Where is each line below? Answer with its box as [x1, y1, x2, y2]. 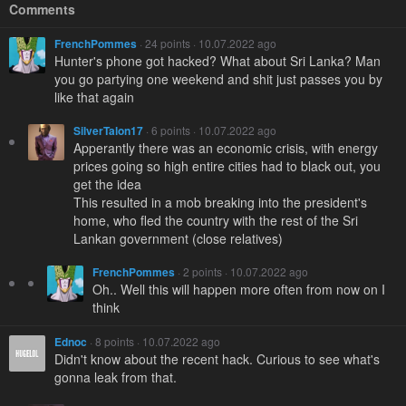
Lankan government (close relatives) [73, 228, 283, 247]
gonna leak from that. [54, 367, 177, 386]
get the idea [73, 174, 141, 193]
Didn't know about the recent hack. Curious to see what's [54, 349, 380, 368]
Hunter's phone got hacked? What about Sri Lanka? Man [54, 51, 381, 70]
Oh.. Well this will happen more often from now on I [92, 279, 385, 298]
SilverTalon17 [73, 121, 143, 139]
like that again [54, 87, 134, 106]
